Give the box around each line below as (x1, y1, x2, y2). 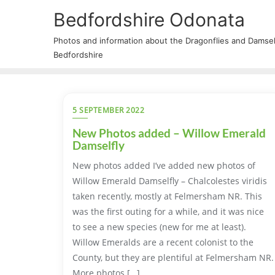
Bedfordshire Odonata (53, 9, 245, 31)
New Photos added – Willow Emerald (72, 126, 266, 140)
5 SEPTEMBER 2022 (72, 105, 144, 115)
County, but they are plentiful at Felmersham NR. (72, 252, 274, 263)
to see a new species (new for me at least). (72, 221, 246, 233)
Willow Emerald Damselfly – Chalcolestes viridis (72, 175, 267, 187)
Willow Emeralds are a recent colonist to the (72, 236, 254, 248)
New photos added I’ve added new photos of (72, 160, 255, 171)
